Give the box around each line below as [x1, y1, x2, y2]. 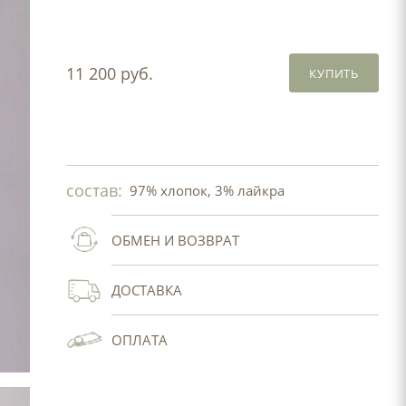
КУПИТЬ [309, 65, 359, 82]
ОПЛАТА [111, 331, 168, 349]
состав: [65, 179, 122, 201]
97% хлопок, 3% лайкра [129, 181, 285, 199]
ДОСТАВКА [111, 281, 182, 299]
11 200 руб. [65, 62, 153, 84]
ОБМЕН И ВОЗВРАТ [111, 231, 239, 249]
